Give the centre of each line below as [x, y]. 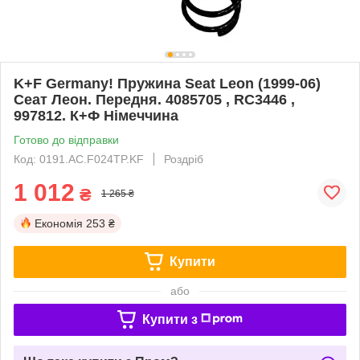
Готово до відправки [66, 139]
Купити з [170, 319]
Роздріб [184, 159]
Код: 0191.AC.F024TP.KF [79, 159]
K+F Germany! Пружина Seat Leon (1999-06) [167, 83]
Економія [59, 223]
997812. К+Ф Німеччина [96, 115]
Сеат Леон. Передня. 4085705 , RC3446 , [154, 99]
